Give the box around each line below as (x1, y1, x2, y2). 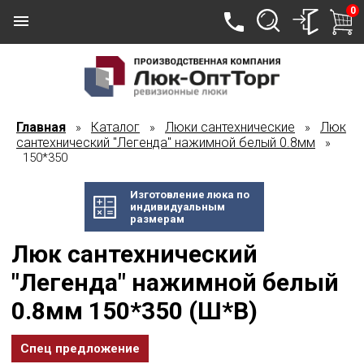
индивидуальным (129, 201, 225, 213)
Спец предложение (20, 341, 140, 356)
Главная (16, 119, 66, 135)
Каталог (91, 119, 140, 135)
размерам (129, 213, 184, 225)
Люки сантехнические (165, 119, 295, 135)
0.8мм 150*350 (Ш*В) (11, 297, 258, 325)
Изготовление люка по (129, 188, 249, 201)
